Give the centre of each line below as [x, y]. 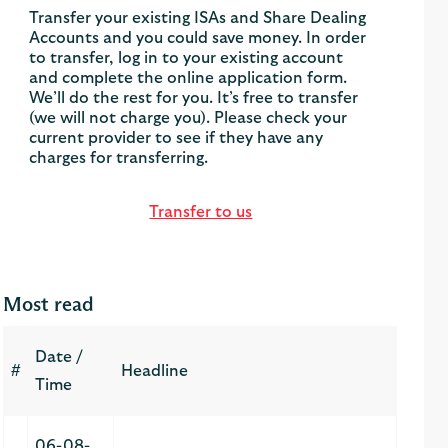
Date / [58, 357]
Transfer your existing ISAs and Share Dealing [198, 17]
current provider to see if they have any [176, 137]
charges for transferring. [119, 157]
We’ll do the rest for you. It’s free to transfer [194, 97]
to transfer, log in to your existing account [186, 57]
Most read [49, 303]
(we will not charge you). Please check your [188, 117]
